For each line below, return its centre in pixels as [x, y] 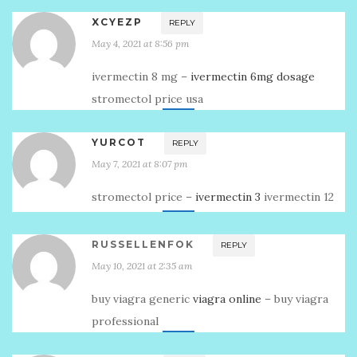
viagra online [227, 299]
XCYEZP [117, 22]
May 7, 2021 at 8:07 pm [140, 164]
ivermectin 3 [228, 197]
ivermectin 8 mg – [141, 76]
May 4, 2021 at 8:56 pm [141, 43]
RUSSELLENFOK [143, 244]
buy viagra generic [142, 299]
